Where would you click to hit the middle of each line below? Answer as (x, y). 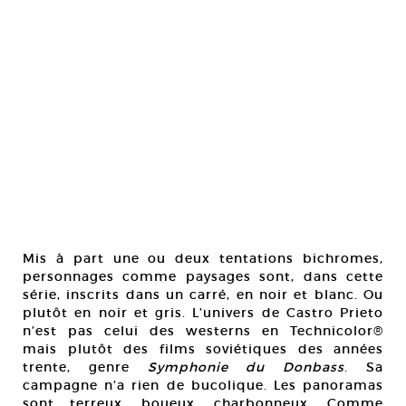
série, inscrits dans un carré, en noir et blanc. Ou (203, 295)
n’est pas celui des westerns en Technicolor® (203, 331)
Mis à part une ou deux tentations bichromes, (203, 258)
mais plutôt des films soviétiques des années (203, 349)
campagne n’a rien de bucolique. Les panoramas (203, 385)
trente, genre (85, 367)
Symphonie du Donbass (246, 367)
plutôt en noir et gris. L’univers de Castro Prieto (203, 313)
